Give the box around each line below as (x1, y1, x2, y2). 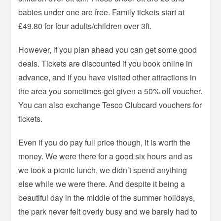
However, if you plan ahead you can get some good (18, 44, 197, 56)
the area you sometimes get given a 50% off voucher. (18, 85, 203, 97)
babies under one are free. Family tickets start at (18, 6, 185, 18)
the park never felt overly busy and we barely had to (18, 206, 198, 218)
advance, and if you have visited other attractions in (18, 72, 197, 83)
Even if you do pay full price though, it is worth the (18, 137, 191, 148)
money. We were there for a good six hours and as (18, 150, 193, 162)
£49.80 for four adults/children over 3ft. (18, 20, 152, 32)
